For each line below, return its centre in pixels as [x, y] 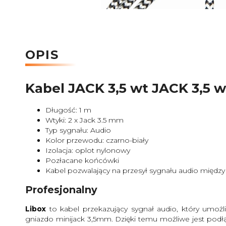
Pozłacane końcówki [83, 160]
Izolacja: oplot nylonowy [88, 150]
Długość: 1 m [68, 110]
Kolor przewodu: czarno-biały [97, 140]
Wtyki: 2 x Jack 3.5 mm [84, 120]
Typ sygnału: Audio [78, 130]
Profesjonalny [61, 190]
